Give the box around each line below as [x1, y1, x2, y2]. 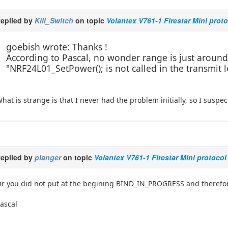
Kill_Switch [35, 15, 74, 26]
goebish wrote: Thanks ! [6, 41, 108, 53]
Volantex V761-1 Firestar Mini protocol [94, 152, 227, 162]
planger [35, 152, 62, 162]
